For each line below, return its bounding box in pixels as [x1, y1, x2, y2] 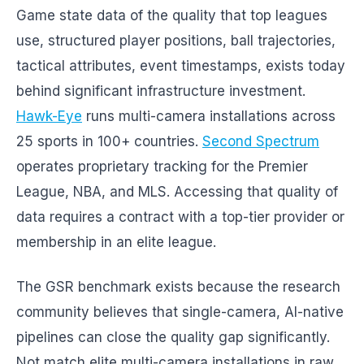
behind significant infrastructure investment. [16, 83, 305, 99]
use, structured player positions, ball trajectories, [16, 32, 336, 49]
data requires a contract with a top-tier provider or [16, 209, 344, 225]
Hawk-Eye [16, 108, 82, 124]
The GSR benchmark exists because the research [16, 279, 340, 295]
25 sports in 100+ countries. [16, 133, 202, 149]
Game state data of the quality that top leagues [16, 7, 327, 24]
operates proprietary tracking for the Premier [16, 158, 308, 175]
